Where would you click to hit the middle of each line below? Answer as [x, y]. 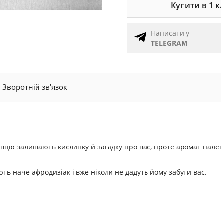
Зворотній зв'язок [35, 87]
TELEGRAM [169, 43]
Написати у [170, 33]
